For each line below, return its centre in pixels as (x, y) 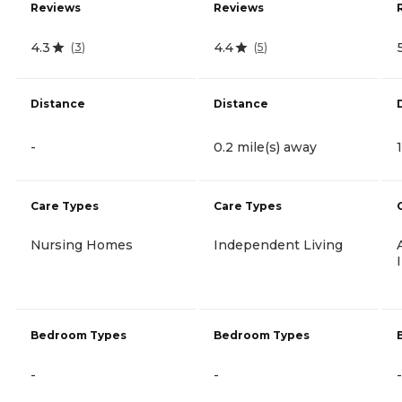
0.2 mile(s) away (265, 147)
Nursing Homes (82, 245)
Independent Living (278, 245)
